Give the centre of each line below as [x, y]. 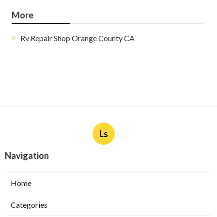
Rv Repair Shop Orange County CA [77, 38]
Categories [29, 204]
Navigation [27, 155]
